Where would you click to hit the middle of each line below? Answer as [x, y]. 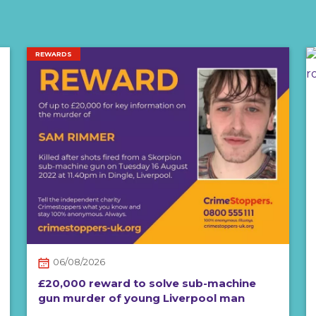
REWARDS [54, 54]
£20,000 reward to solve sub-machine [147, 283]
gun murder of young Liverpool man [141, 298]
